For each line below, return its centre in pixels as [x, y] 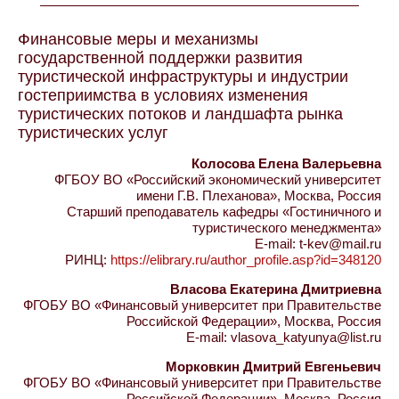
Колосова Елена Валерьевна [286, 163]
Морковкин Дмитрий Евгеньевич [273, 366]
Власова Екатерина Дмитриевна [276, 289]
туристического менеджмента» [287, 228]
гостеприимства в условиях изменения [163, 95]
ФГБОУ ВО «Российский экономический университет [218, 179]
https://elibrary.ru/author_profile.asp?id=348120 [246, 260]
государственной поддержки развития [160, 58]
